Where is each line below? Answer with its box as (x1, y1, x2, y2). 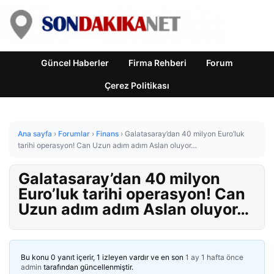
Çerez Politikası (105, 80, 169, 91)
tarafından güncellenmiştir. (42, 262, 133, 272)
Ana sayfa (18, 129, 52, 138)
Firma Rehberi (128, 57, 187, 68)
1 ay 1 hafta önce (185, 253, 243, 262)
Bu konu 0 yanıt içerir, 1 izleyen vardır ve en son (21, 253, 185, 262)
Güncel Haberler (41, 57, 109, 68)
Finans (96, 129, 119, 138)
